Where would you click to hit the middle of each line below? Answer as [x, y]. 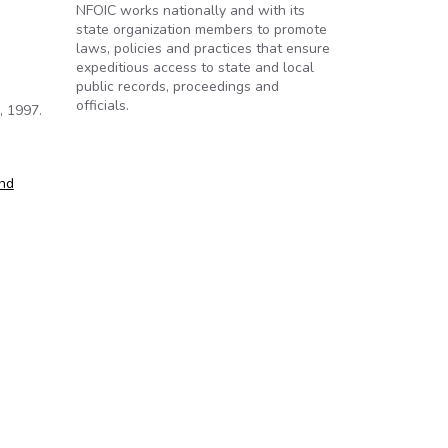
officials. [102, 105]
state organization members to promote [201, 29]
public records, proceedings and [177, 86]
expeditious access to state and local [195, 67]
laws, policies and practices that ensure [203, 48]
